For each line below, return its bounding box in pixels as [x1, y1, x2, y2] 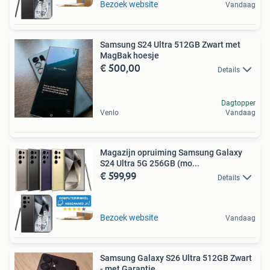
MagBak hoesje [100, 51, 159, 61]
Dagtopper [221, 99, 256, 108]
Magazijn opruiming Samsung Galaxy [100, 148, 242, 158]
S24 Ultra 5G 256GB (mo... [100, 159, 199, 169]
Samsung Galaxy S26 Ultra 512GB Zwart [100, 253, 252, 263]
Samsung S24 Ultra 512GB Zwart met [100, 40, 240, 50]
